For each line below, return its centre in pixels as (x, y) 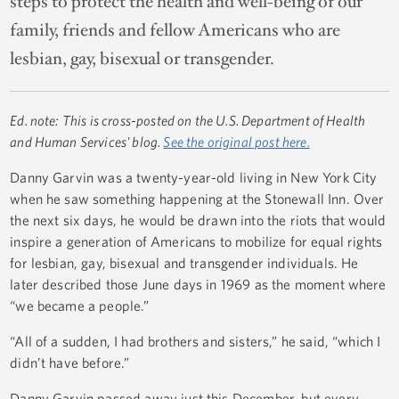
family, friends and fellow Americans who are (175, 31)
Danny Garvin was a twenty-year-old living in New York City (194, 178)
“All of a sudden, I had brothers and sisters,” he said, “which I (195, 342)
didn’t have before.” (70, 363)
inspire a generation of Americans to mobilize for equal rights (196, 242)
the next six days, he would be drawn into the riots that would (198, 220)
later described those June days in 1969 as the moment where (198, 285)
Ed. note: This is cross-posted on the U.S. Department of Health (188, 121)
